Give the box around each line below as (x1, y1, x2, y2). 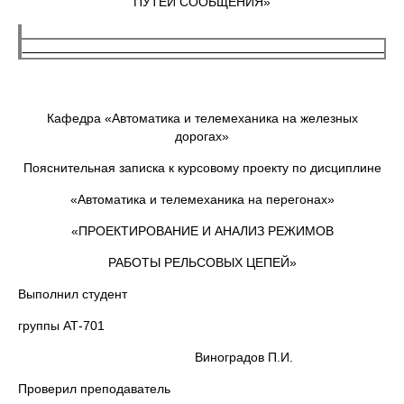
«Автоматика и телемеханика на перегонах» (69, 192, 335, 207)
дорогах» (175, 129, 229, 143)
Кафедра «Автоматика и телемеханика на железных (46, 111, 358, 125)
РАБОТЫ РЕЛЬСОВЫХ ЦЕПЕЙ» (107, 255, 297, 270)
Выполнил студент (18, 287, 127, 301)
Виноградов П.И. (18, 350, 293, 364)
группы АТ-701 (18, 318, 105, 333)
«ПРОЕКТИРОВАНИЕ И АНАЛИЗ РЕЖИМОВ (70, 224, 334, 238)
